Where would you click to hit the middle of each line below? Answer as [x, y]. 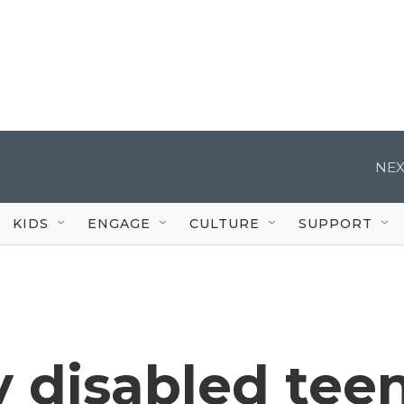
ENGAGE [119, 223]
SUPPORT [335, 223]
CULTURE [225, 223]
